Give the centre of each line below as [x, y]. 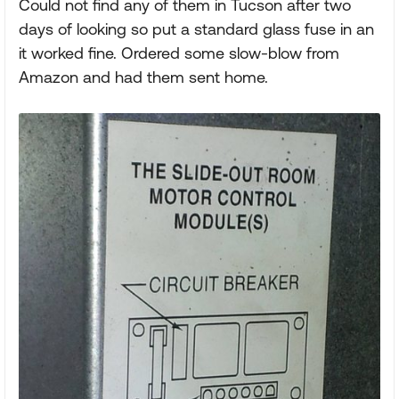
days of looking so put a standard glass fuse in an [196, 29]
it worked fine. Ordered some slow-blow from [179, 53]
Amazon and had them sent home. [143, 77]
